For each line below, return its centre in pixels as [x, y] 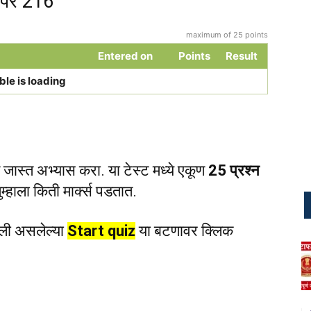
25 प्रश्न [234, 170]
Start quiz [101, 230]
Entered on [125, 56]
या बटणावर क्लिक [184, 230]
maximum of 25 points [227, 34]
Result [241, 56]
